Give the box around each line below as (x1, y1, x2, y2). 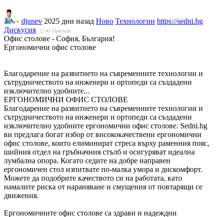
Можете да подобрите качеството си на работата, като (4, 173, 182, 182)
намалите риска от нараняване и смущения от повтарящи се (4, 182, 202, 191)
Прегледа (52, 28, 70, 33)
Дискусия (4, 25, 36, 34)
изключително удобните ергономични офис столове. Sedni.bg (4, 121, 207, 130)
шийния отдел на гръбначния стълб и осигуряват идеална (4, 147, 195, 156)
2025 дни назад (44, 16, 94, 25)
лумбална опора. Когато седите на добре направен (4, 156, 170, 165)
